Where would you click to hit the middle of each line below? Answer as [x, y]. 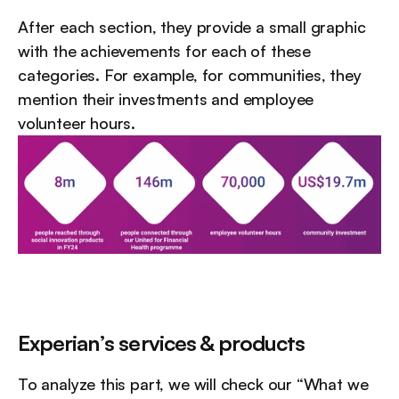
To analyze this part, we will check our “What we [193, 383]
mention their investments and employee [166, 99]
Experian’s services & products [162, 342]
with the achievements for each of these [164, 51]
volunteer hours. [77, 123]
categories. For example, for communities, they [190, 75]
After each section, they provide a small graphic [192, 27]
